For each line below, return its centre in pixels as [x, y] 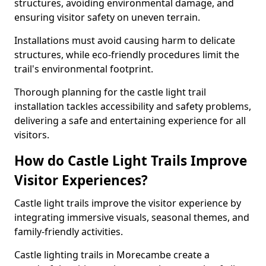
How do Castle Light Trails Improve [131, 161]
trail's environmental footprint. [84, 69]
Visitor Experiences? [81, 180]
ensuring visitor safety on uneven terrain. [107, 17]
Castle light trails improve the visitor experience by [128, 203]
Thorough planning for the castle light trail [110, 92]
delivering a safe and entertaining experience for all [130, 121]
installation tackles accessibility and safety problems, [133, 106]
